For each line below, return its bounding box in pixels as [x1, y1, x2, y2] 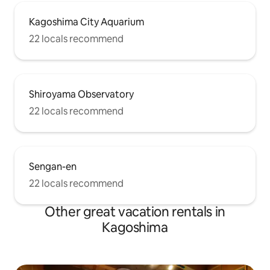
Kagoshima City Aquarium [29, 15, 144, 28]
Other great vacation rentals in [45, 202, 225, 221]
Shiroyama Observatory [29, 87, 134, 101]
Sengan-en [29, 160, 77, 173]
